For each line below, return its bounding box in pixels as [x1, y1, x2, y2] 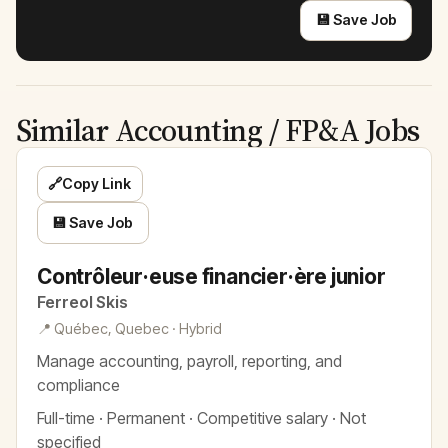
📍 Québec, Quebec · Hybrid [37, 320, 222, 337]
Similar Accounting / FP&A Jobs [16, 110, 420, 152]
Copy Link [62, 175, 132, 193]
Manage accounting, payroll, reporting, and [37, 350, 342, 371]
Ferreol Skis [37, 292, 128, 312]
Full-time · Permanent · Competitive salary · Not [37, 407, 366, 428]
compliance [37, 374, 120, 395]
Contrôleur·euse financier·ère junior [37, 263, 386, 289]
